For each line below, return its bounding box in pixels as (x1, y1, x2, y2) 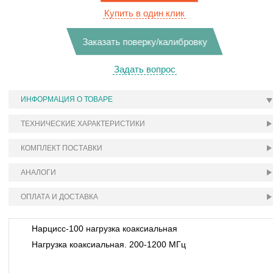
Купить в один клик (104, 8, 185, 19)
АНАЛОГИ (21, 168, 56, 177)
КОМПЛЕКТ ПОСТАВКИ (21, 144, 102, 153)
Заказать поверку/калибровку (82, 37, 207, 48)
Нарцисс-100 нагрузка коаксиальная (32, 224, 177, 234)
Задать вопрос (113, 64, 175, 75)
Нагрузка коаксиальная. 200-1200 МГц (32, 239, 186, 250)
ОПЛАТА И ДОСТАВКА (21, 193, 98, 202)
